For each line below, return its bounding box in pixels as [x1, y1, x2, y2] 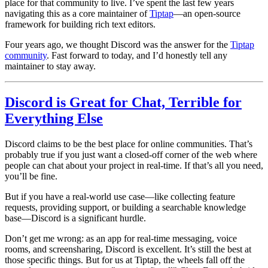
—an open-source [173, 8, 240, 19]
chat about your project [48, 160, 135, 170]
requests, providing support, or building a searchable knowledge [5, 202, 246, 212]
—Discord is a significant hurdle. [22, 212, 146, 223]
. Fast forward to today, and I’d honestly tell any [47, 50, 227, 60]
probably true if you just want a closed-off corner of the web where [5, 149, 257, 160]
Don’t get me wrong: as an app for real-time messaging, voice [5, 233, 237, 243]
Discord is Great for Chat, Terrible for [5, 94, 242, 110]
